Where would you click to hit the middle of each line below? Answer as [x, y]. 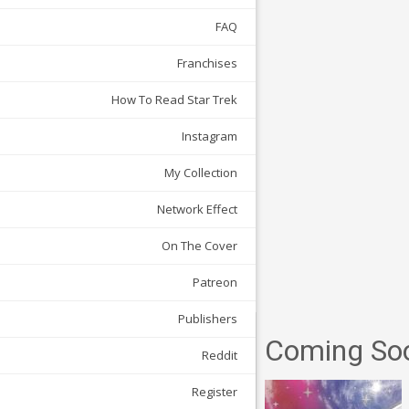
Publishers [208, 319]
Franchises [207, 63]
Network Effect [197, 210]
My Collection [201, 173]
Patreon [215, 283]
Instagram [210, 136]
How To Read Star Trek [174, 100]
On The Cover [199, 246]
